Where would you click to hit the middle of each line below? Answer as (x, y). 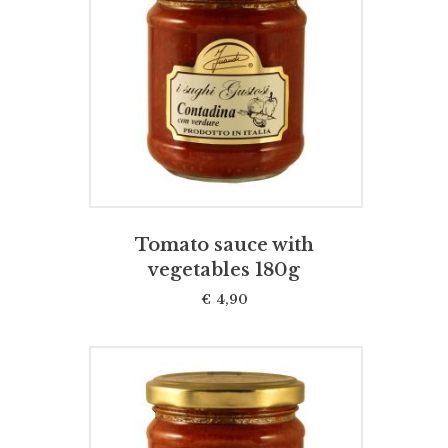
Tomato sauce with (224, 244)
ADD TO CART (226, 70)
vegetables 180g (224, 269)
